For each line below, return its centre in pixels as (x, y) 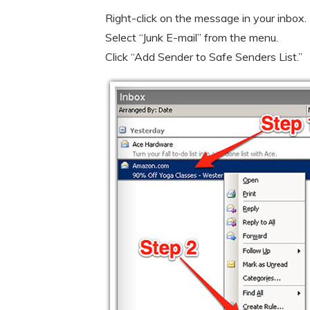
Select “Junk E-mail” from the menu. (192, 37)
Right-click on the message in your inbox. (206, 18)
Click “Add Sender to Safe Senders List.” (204, 57)
